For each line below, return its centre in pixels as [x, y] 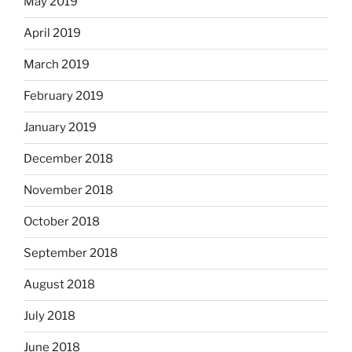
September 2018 [71, 253]
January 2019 [60, 128]
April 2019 [52, 33]
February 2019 [64, 96]
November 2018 [68, 191]
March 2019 [57, 65]
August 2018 [59, 285]
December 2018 [68, 159]
